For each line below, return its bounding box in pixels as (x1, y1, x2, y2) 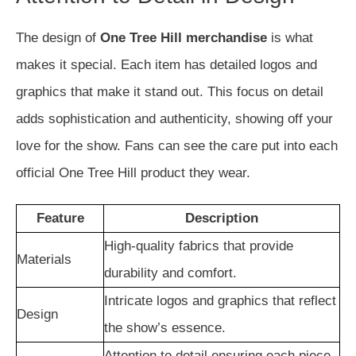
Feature (36, 211, 84, 226)
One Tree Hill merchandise (100, 30, 267, 45)
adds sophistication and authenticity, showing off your (16, 111, 333, 126)
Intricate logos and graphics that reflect (104, 293, 336, 308)
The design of (16, 30, 100, 45)
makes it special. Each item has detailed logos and (16, 57, 317, 72)
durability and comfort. (104, 265, 237, 281)
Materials (17, 252, 72, 267)
